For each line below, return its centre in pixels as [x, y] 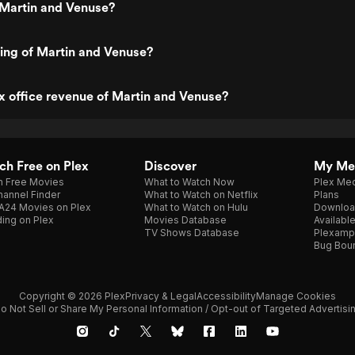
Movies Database [185, 220]
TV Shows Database [192, 233]
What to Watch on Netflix [201, 195]
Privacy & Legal [161, 296]
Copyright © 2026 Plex [72, 296]
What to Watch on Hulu [196, 207]
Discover [170, 166]
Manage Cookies [296, 296]
